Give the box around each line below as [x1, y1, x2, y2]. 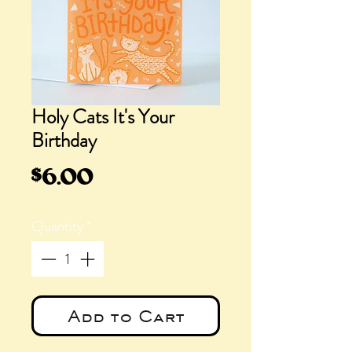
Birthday [31, 126, 97, 155]
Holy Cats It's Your [31, 103, 174, 131]
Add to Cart [67, 305, 185, 326]
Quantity [31, 215, 83, 236]
